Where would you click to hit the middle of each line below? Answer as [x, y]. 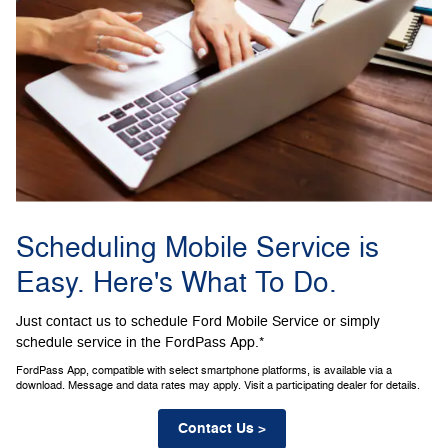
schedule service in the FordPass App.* [140, 343]
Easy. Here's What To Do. [176, 282]
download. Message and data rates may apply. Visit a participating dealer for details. [218, 386]
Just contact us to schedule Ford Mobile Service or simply [198, 322]
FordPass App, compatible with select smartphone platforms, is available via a [204, 371]
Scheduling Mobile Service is [197, 247]
